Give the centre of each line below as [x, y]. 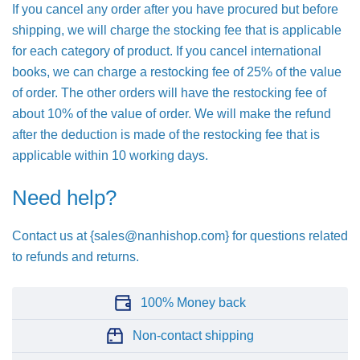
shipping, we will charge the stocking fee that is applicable [177, 30]
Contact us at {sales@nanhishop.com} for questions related [180, 236]
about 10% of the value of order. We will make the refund [172, 114]
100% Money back [193, 303]
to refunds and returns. [76, 257]
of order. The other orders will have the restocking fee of [169, 93]
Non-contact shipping [193, 335]
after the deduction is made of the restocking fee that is [166, 135]
